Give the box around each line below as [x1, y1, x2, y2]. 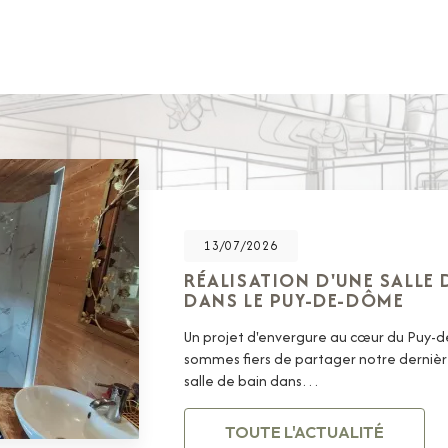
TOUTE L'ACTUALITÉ [225, 422, 384, 443]
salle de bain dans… [184, 370, 319, 392]
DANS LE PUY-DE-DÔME [184, 286, 405, 315]
